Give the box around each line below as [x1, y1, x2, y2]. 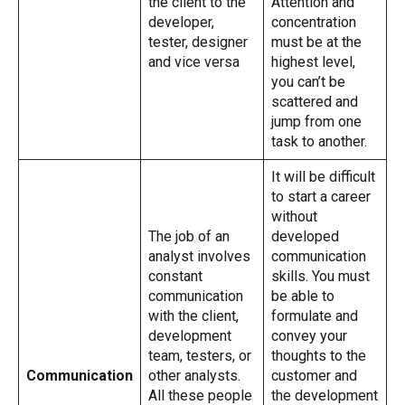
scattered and [271, 92, 358, 110]
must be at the [271, 33, 362, 51]
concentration [271, 13, 356, 31]
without [271, 207, 317, 225]
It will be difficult [271, 167, 375, 185]
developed [271, 227, 339, 245]
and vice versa [148, 52, 240, 71]
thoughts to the [271, 346, 366, 364]
